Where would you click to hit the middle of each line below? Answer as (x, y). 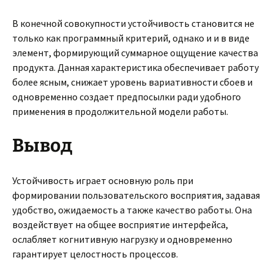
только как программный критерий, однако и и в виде (131, 38)
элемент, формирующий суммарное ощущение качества (135, 53)
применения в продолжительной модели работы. (120, 111)
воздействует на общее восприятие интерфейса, (120, 224)
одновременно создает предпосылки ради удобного (127, 97)
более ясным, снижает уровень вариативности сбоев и (132, 82)
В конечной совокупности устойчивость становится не (133, 23)
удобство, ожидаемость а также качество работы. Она (132, 210)
